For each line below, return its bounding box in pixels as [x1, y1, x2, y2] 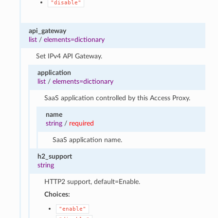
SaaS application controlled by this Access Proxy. [44, 94, 191, 102]
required [69, 119, 94, 127]
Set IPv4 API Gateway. [36, 52, 102, 60]
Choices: [44, 190, 71, 198]
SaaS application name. [53, 136, 123, 144]
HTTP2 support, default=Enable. [44, 178, 141, 185]
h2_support [37, 152, 72, 160]
